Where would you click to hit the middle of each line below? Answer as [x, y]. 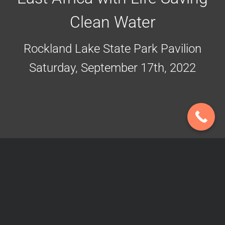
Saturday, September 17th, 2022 [113, 68]
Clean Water [113, 22]
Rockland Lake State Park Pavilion [113, 48]
